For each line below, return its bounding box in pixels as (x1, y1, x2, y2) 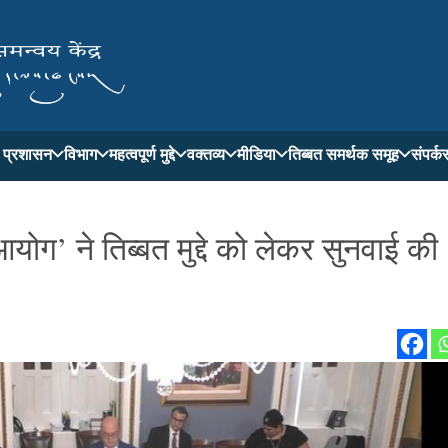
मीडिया (237, 142, 276, 165)
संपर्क (411, 142, 442, 165)
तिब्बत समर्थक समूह (288, 142, 399, 165)
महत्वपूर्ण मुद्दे (109, 142, 175, 165)
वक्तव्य (187, 142, 225, 165)
